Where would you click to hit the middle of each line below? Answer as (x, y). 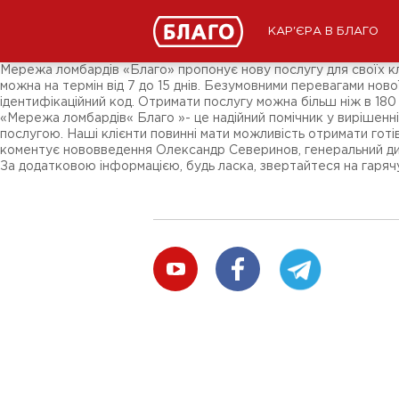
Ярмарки (45, 44)
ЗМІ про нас (54, 19)
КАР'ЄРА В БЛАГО (323, 31)
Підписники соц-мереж (89, 31)
